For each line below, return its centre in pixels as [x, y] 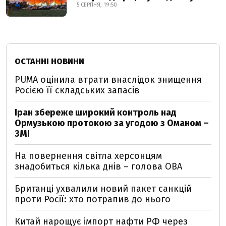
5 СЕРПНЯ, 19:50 [97, 5]
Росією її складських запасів [77, 90]
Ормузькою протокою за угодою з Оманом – [112, 123]
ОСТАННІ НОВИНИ [49, 61]
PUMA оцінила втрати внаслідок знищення [108, 80]
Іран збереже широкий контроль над [96, 112]
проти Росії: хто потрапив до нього [93, 199]
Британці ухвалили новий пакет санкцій [103, 189]
